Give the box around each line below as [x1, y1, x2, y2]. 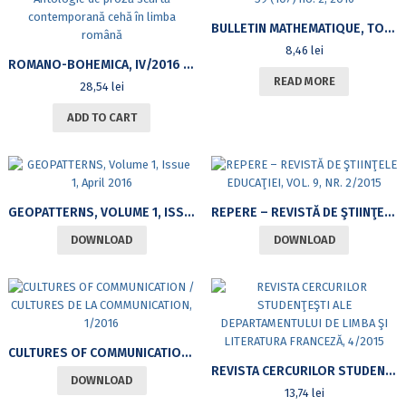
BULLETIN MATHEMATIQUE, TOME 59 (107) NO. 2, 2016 [383, 21, 394, 37]
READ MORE [273, 74, 335, 89]
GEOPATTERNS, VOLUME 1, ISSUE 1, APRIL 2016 [183, 205, 194, 221]
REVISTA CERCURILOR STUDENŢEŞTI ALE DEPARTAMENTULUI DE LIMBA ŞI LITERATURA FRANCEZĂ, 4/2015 [384, 363, 395, 380]
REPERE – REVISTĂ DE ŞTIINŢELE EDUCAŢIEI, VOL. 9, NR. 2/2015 [383, 205, 394, 221]
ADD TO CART [66, 111, 137, 125]
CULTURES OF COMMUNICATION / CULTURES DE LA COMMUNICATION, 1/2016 [180, 345, 191, 362]
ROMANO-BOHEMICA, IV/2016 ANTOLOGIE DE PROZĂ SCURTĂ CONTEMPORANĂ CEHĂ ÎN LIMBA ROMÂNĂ [182, 57, 193, 73]
